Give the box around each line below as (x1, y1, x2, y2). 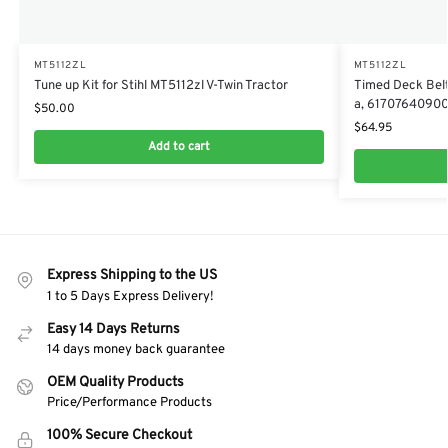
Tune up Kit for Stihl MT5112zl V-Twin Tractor (33, 78, 288, 95)
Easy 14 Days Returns (47, 320, 180, 338)
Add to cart (147, 139, 210, 156)
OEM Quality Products (47, 374, 184, 392)
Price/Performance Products (47, 395, 212, 412)
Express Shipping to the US (47, 267, 217, 285)
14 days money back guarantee (47, 342, 225, 359)
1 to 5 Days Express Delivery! (47, 288, 214, 305)
